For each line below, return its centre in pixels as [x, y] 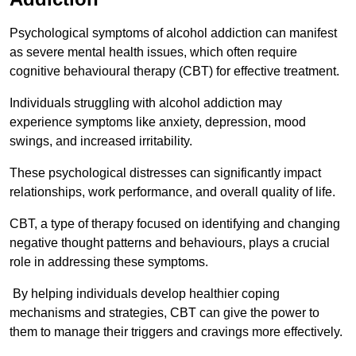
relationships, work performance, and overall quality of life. [172, 192]
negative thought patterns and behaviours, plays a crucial [170, 243]
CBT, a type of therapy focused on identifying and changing [175, 224]
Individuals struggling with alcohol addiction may [146, 103]
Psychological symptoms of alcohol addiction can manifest [173, 33]
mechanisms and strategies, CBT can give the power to [164, 313]
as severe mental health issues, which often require [153, 52]
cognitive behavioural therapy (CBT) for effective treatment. [174, 72]
